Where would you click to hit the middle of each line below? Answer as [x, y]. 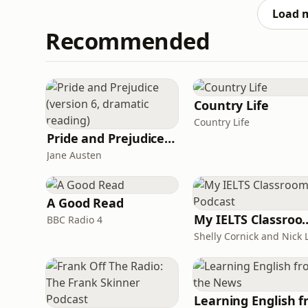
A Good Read [86, 203]
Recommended [128, 41]
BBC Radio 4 [75, 220]
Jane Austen [74, 155]
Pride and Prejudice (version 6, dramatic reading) [170, 138]
